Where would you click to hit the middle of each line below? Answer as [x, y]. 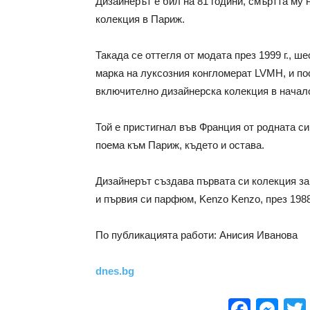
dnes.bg [115, 271]
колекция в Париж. [140, 19]
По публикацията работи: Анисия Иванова [197, 235]
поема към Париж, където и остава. [180, 145]
